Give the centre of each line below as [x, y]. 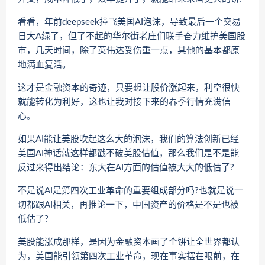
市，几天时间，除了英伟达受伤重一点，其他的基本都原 [129, 50]
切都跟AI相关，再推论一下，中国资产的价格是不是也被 [128, 205]
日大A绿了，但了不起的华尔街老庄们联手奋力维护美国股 [132, 36]
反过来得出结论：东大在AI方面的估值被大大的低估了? [126, 167]
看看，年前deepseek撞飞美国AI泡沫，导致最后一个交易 [129, 22]
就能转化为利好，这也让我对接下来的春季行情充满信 [124, 102]
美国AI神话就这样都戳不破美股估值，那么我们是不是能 [128, 153]
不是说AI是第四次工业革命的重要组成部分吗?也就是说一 [130, 190]
